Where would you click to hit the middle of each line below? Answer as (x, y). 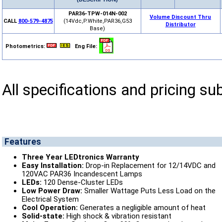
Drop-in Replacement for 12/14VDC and (149, 165)
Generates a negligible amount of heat (141, 207)
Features (23, 142)
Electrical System (50, 199)
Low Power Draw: (52, 191)
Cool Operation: (50, 207)
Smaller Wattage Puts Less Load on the (149, 191)
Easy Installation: (53, 165)
